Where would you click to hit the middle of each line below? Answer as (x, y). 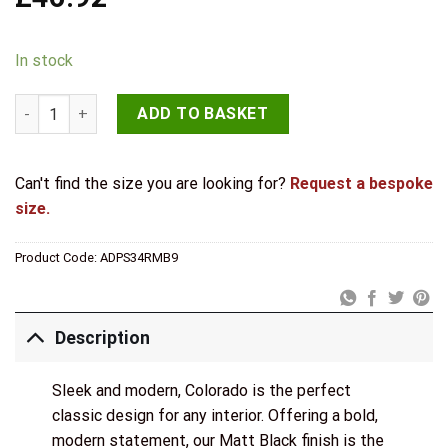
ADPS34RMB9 (139, 257)
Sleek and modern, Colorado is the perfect (201, 391)
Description (103, 337)
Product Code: (57, 257)
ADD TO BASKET (203, 114)
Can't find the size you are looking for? (152, 183)
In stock (44, 61)
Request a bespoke (361, 183)
